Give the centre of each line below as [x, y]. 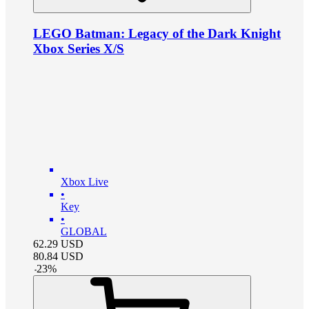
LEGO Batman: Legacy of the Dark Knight [157, 33]
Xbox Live [84, 181]
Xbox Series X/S [79, 48]
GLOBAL [84, 231]
